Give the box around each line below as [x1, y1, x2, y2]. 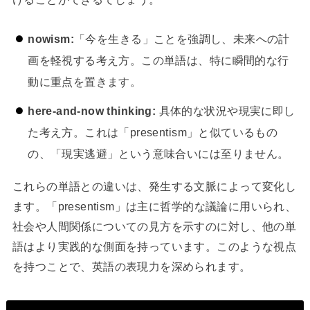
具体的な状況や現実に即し [156, 104, 295, 118]
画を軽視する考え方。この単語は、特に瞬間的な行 [28, 53, 289, 66]
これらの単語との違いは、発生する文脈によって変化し [12, 179, 297, 192]
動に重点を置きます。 [28, 75, 142, 88]
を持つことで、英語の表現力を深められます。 [12, 259, 251, 273]
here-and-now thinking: [28, 104, 156, 118]
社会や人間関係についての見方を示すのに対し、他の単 [12, 219, 297, 232]
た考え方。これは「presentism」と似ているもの [28, 126, 278, 139]
